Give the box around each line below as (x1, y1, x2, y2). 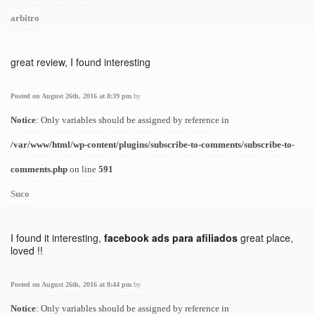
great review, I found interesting (11, 55, 150, 69)
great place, (238, 231, 293, 245)
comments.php (11, 164, 67, 174)
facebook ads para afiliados (104, 231, 238, 245)
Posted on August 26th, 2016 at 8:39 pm (11, 92, 134, 100)
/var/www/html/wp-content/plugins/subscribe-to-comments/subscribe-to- (11, 139, 295, 150)
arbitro (11, 13, 39, 23)
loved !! (11, 243, 43, 257)
